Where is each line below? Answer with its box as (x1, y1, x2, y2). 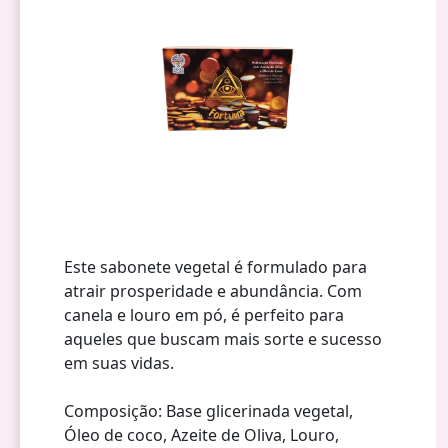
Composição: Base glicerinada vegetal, (64, 399, 353, 422)
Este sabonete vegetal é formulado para (64, 255, 367, 278)
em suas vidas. (64, 351, 174, 374)
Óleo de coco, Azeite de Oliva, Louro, (64, 423, 339, 446)
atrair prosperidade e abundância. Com (64, 279, 362, 302)
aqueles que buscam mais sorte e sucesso (64, 327, 382, 350)
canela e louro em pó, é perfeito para (64, 303, 344, 326)
